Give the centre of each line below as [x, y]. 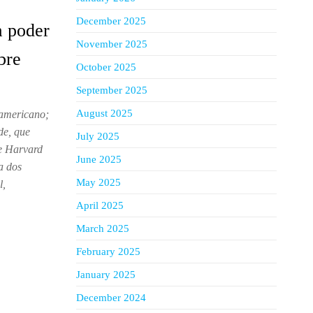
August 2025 [104, 113]
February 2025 [108, 252]
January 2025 [105, 275]
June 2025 [99, 159]
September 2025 [111, 90]
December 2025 [111, 21]
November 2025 [111, 44]
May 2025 [98, 182]
